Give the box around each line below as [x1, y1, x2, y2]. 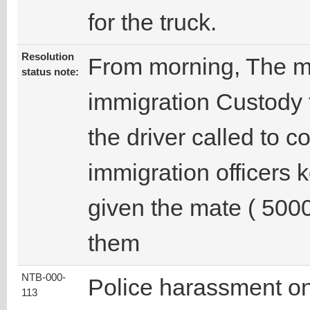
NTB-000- [21, 272, 66, 284]
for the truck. [88, 9, 217, 36]
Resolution [21, 51, 74, 63]
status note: [21, 66, 79, 78]
